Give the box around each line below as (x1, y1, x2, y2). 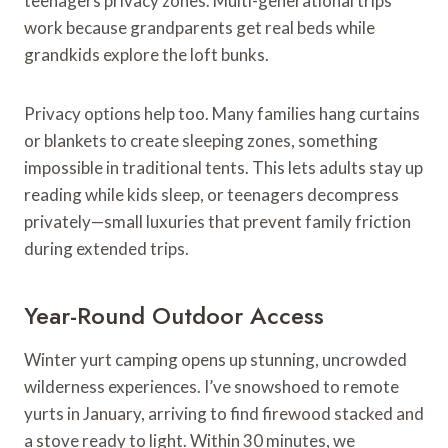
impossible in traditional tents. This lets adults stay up (24, 156, 423, 178)
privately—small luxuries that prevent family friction (24, 210, 411, 232)
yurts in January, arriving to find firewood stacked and (24, 402, 424, 424)
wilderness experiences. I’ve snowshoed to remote (24, 375, 399, 397)
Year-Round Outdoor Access (24, 297, 324, 333)
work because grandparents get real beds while (24, 16, 375, 38)
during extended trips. (24, 237, 189, 259)
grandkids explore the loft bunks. (24, 43, 269, 65)
